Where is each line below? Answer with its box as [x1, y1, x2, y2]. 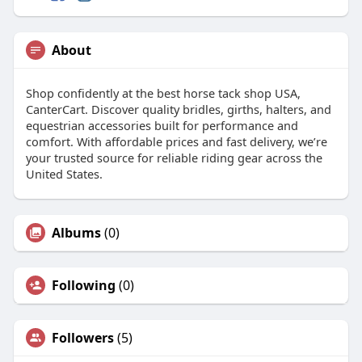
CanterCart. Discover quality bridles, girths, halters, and [25, 100, 331, 117]
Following [51, 276, 116, 294]
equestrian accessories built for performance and [25, 116, 298, 133]
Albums [51, 223, 101, 242]
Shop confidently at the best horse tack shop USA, [25, 84, 301, 101]
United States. [25, 165, 103, 182]
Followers [51, 328, 114, 347]
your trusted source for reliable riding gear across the [25, 149, 322, 166]
